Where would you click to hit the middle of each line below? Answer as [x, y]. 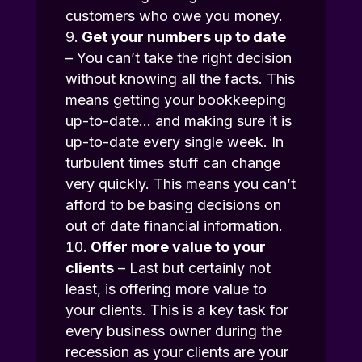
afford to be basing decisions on [173, 205]
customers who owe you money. [174, 16]
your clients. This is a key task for [177, 310]
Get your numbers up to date [183, 37]
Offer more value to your [178, 247]
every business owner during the [173, 331]
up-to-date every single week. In [174, 142]
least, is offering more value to [166, 289]
